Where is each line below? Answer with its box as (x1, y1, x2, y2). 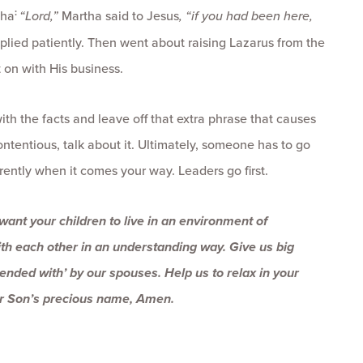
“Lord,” (19, 6, 62, 24)
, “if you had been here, (179, 6, 313, 24)
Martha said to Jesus (62, 6, 179, 25)
